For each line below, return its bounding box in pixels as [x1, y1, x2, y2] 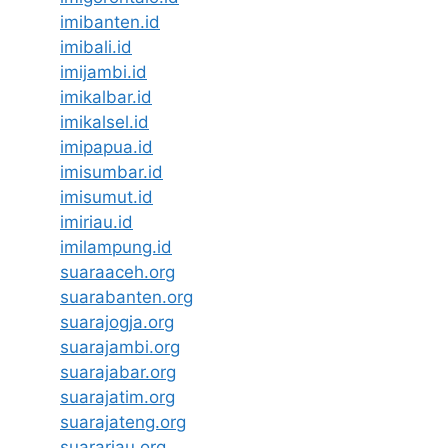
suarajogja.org [60, 312, 174, 333]
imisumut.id [60, 187, 153, 208]
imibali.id [60, 37, 132, 58]
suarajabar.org [60, 362, 176, 383]
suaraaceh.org [60, 262, 175, 283]
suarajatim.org [60, 387, 175, 408]
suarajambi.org [60, 337, 180, 358]
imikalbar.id [60, 87, 152, 108]
